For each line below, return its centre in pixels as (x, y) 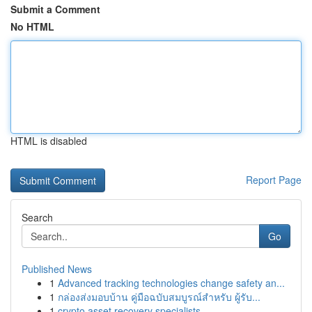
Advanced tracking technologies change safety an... (171, 283)
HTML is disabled (49, 141)
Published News (57, 269)
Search (37, 217)
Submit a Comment (55, 9)
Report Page (274, 180)
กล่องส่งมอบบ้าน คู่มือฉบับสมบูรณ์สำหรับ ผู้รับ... (159, 297)
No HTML (32, 26)
